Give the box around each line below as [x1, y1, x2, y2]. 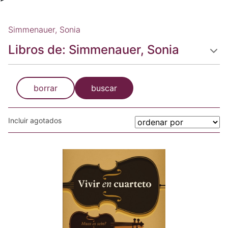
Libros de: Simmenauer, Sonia [8, 42, 179, 57]
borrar [34, 83, 58, 93]
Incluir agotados [8, 116, 62, 125]
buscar [91, 83, 117, 93]
